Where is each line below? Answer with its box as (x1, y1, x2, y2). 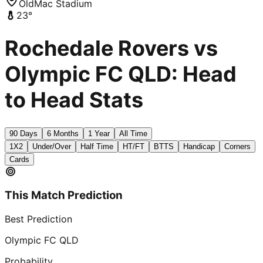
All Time (119, 129, 147, 139)
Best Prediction (5, 213, 72, 225)
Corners (224, 142, 251, 151)
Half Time (80, 142, 113, 151)
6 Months (47, 129, 79, 139)
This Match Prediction (5, 188, 123, 202)
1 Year (88, 129, 110, 139)
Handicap (183, 142, 215, 151)
